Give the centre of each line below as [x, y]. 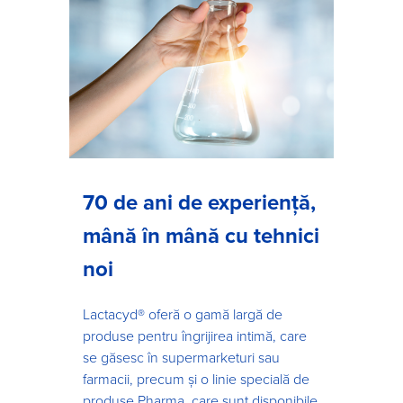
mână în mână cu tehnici [201, 236]
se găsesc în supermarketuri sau [181, 358]
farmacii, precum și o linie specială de [196, 379]
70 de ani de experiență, [199, 202]
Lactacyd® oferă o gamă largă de [183, 314]
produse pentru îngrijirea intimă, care [195, 336]
